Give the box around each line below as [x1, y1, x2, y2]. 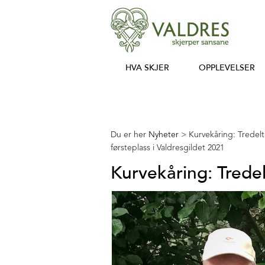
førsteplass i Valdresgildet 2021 [111, 144, 224, 153]
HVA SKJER [125, 63, 170, 73]
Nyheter [148, 131, 179, 140]
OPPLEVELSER [199, 63, 256, 73]
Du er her [111, 131, 146, 140]
